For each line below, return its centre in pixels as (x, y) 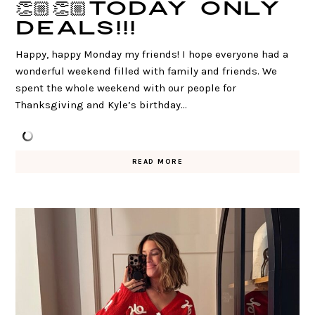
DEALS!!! (76, 28)
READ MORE (157, 161)
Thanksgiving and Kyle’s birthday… (102, 104)
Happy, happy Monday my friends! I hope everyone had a (152, 54)
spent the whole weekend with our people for (126, 88)
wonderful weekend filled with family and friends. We (147, 71)
